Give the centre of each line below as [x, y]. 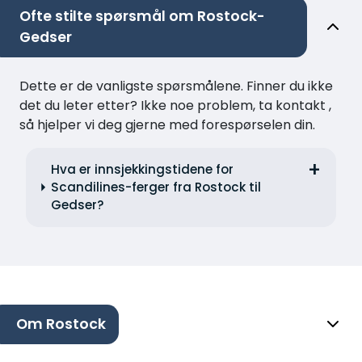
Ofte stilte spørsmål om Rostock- [142, 16]
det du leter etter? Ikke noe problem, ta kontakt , [175, 105]
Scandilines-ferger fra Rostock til [156, 187]
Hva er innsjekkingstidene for [142, 169]
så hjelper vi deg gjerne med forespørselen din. [167, 124]
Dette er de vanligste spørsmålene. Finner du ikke [176, 86]
